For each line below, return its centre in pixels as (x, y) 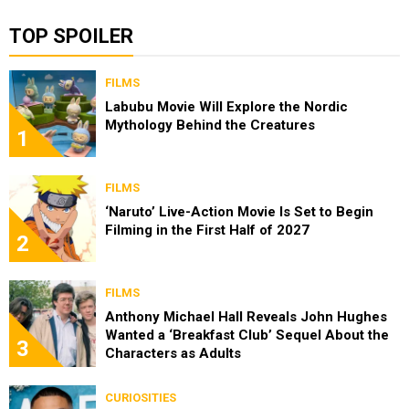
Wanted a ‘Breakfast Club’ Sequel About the (247, 336)
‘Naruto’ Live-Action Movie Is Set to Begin (239, 212)
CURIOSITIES (141, 398)
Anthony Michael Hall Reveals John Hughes (246, 317)
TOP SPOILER (71, 37)
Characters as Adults (173, 354)
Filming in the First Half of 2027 (207, 231)
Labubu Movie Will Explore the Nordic (226, 107)
